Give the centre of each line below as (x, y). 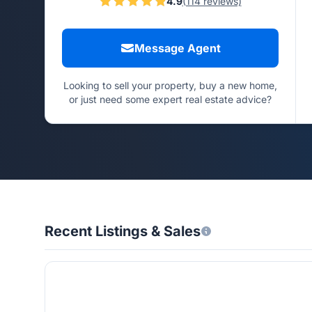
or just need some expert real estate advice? (170, 99)
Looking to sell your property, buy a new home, (170, 85)
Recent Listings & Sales (123, 231)
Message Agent (177, 48)
